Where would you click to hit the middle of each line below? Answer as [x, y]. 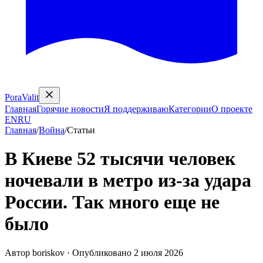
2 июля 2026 [159, 252]
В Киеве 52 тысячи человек [120, 159]
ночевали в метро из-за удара [128, 181]
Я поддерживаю [136, 109]
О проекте [232, 109]
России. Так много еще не [112, 202]
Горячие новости [70, 109]
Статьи [81, 130]
